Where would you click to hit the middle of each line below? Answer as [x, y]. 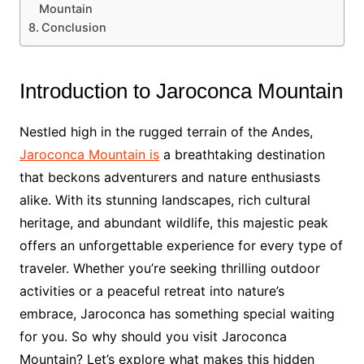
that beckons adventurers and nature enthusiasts [169, 177]
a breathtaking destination [242, 154]
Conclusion [74, 27]
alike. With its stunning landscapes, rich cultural [165, 200]
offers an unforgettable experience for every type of [181, 245]
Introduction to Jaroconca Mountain [181, 91]
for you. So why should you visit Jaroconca [153, 336]
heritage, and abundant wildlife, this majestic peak [173, 223]
